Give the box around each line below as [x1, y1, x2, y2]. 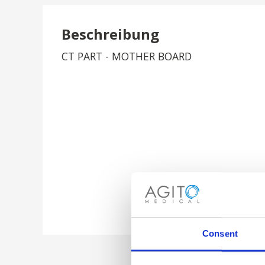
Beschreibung [62, 24, 159, 44]
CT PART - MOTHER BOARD [62, 49, 192, 63]
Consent [202, 228, 238, 239]
